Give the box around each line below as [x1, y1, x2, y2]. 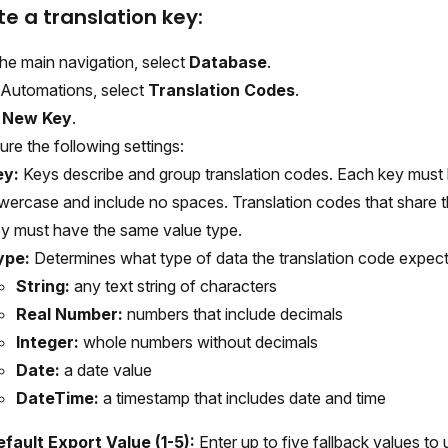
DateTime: [16, 388, 99, 408]
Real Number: [16, 304, 123, 324]
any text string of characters [70, 276, 277, 296]
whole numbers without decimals [79, 332, 318, 352]
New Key [2, 108, 72, 128]
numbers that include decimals [123, 304, 343, 324]
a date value [60, 360, 152, 380]
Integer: [16, 332, 79, 352]
